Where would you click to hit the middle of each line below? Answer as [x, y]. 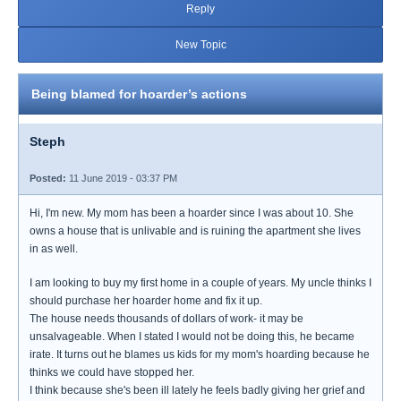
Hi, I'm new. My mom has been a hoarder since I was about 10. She [192, 213]
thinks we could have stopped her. [112, 372]
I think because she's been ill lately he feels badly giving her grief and [197, 390]
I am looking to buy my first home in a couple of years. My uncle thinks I [200, 283]
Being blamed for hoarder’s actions [139, 94]
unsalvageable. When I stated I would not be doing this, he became [192, 337]
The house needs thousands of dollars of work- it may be [166, 319]
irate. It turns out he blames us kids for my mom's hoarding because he [200, 354]
